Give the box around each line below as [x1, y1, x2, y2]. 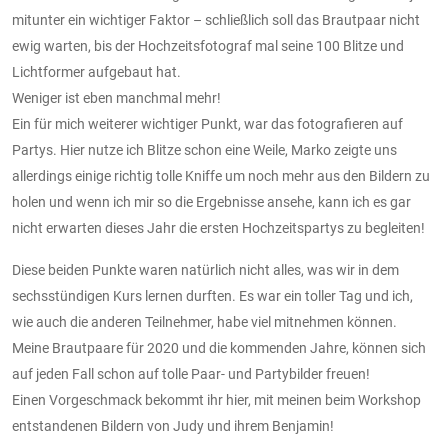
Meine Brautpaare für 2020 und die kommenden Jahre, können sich [12, 339, 426, 356]
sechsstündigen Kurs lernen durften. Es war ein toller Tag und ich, [12, 287, 413, 304]
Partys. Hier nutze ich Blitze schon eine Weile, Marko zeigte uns [12, 141, 397, 158]
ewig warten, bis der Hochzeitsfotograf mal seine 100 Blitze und [12, 37, 404, 54]
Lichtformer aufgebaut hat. [12, 63, 181, 80]
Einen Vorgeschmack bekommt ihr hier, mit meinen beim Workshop [12, 391, 421, 408]
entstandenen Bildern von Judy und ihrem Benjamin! [12, 417, 334, 434]
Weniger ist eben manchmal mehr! [12, 89, 221, 106]
